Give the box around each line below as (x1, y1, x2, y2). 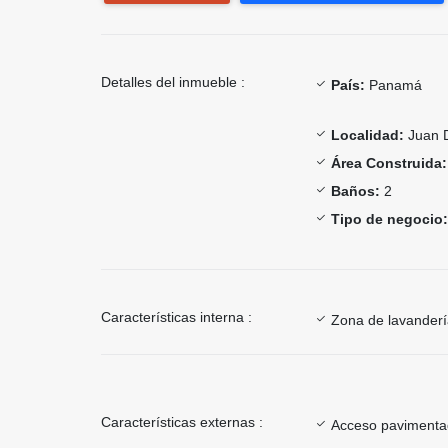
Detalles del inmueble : (101, 73, 245, 90)
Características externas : (101, 413, 263, 430)
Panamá (365, 76, 422, 93)
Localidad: (331, 126, 404, 143)
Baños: (331, 182, 380, 199)
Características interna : (101, 308, 252, 325)
